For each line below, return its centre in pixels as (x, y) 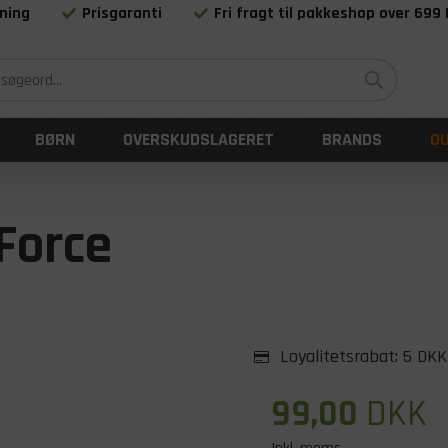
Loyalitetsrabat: (339, 356)
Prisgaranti (122, 13)
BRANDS (352, 139)
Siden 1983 (254, 50)
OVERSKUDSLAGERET (198, 139)
